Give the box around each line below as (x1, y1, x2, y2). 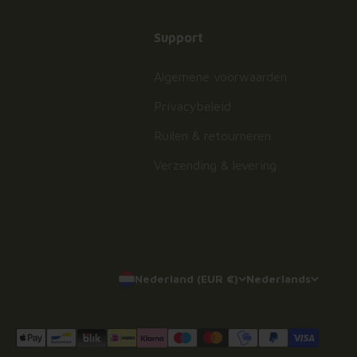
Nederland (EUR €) (135, 272, 238, 286)
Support (153, 29, 203, 45)
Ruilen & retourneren (153, 127, 271, 143)
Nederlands (246, 272, 311, 286)
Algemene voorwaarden (153, 69, 287, 84)
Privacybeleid (153, 98, 231, 113)
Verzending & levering (153, 157, 277, 172)
